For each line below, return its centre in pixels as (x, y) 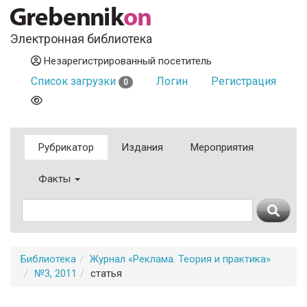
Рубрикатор (66, 147)
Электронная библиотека (81, 39)
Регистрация (244, 81)
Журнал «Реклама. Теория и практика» (180, 259)
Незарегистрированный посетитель (126, 61)
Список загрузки (75, 81)
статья (106, 273)
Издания (142, 147)
